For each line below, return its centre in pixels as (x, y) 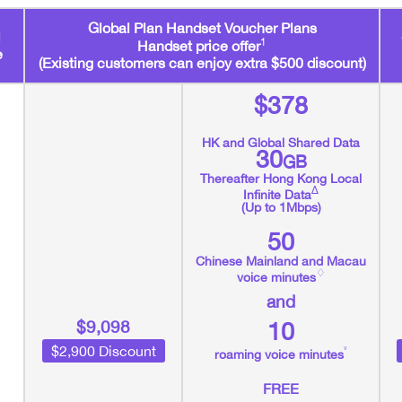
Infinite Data (277, 194)
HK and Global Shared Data (281, 143)
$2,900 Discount (103, 351)
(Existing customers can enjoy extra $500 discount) (202, 63)
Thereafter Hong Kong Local (281, 179)
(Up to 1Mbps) (281, 207)
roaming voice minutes (279, 354)
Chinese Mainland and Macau (281, 261)
